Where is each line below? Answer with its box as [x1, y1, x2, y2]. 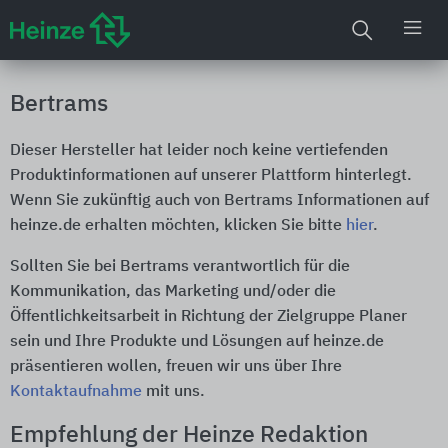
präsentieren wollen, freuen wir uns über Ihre [10, 359, 342, 375]
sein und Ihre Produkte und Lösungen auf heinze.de [10, 334, 384, 350]
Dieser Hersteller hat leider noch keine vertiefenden [10, 143, 388, 159]
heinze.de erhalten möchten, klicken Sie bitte [10, 218, 346, 234]
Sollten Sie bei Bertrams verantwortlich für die [10, 259, 350, 275]
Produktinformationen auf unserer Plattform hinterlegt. [10, 168, 412, 184]
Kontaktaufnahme [10, 384, 142, 400]
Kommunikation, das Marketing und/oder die [10, 284, 336, 300]
